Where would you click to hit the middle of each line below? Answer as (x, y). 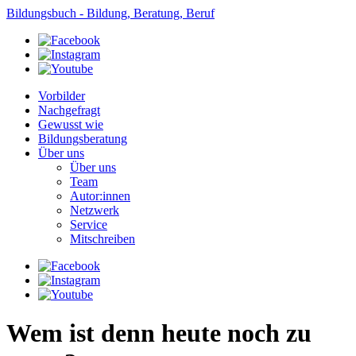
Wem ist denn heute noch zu (159, 333)
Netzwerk (95, 210)
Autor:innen (100, 196)
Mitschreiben (103, 239)
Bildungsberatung (83, 139)
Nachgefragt (69, 110)
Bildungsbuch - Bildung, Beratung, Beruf (110, 13)
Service (89, 224)
